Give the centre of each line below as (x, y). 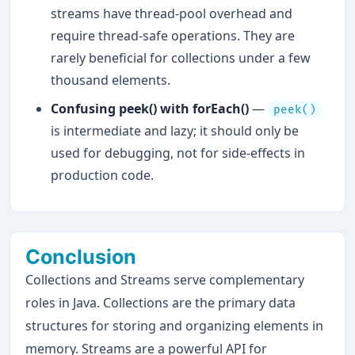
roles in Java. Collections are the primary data (161, 303)
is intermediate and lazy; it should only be (175, 131)
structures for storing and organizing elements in (175, 326)
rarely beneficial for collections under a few (181, 58)
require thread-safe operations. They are (173, 36)
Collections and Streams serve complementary (165, 280)
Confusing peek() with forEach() (150, 109)
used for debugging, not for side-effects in (178, 153)
